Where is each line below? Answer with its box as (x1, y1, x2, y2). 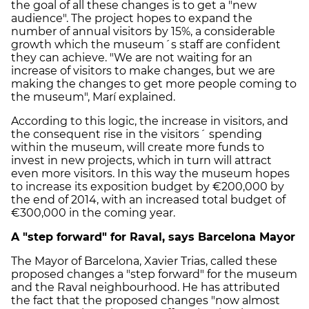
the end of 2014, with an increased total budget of (11, 192, 286, 206)
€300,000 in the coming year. (11, 206, 175, 219)
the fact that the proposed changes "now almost (11, 293, 280, 307)
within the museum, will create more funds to (11, 140, 264, 154)
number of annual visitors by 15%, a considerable (11, 24, 275, 38)
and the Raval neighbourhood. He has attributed (11, 280, 280, 294)
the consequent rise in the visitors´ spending (11, 127, 262, 141)
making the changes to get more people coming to (11, 77, 297, 90)
